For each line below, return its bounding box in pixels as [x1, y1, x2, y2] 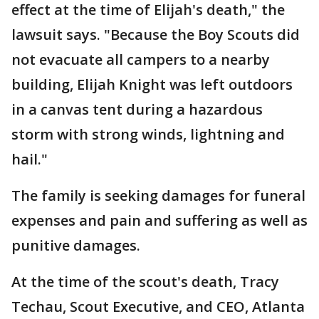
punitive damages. [11, 236, 140, 255]
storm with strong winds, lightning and [11, 125, 285, 144]
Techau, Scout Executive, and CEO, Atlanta [11, 297, 305, 316]
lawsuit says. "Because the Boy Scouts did [11, 25, 300, 44]
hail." [11, 150, 48, 169]
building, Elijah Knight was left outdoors [11, 75, 293, 94]
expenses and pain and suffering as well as [11, 211, 308, 230]
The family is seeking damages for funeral [11, 186, 305, 205]
